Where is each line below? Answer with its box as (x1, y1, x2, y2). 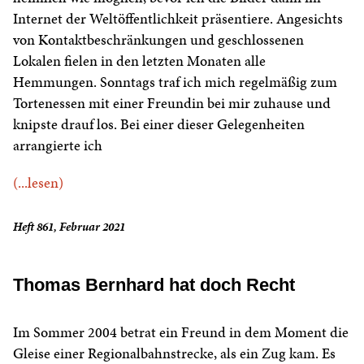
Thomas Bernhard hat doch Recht (13, 275, 295, 296)
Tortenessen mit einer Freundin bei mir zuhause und (13, 93, 331, 114)
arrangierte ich (13, 135, 102, 156)
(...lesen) (13, 172, 63, 193)
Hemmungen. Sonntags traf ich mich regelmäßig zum (13, 71, 337, 93)
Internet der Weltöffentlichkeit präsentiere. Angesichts (13, 8, 343, 29)
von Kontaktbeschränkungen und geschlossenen (13, 29, 304, 50)
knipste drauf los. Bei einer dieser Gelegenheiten (13, 114, 305, 135)
